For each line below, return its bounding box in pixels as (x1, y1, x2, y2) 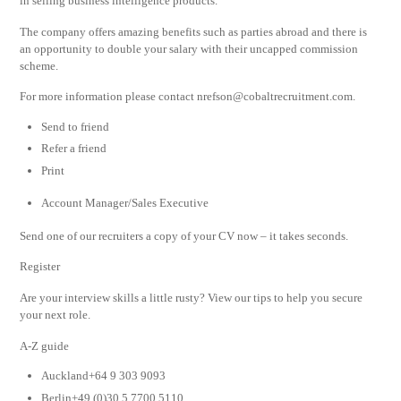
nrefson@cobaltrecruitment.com (197, 90, 354, 104)
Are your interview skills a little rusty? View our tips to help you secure (20, 291, 363, 305)
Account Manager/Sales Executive (41, 195, 209, 209)
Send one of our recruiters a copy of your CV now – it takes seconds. (20, 228, 349, 243)
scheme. (20, 58, 59, 73)
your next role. (20, 308, 91, 322)
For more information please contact (20, 90, 198, 104)
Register (20, 260, 61, 274)
